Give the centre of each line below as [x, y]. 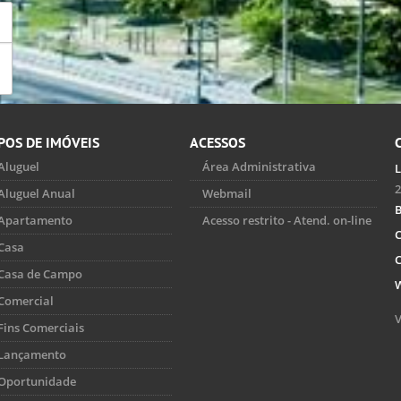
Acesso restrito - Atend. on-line [287, 220]
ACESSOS [218, 142]
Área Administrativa [259, 166]
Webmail [227, 193]
